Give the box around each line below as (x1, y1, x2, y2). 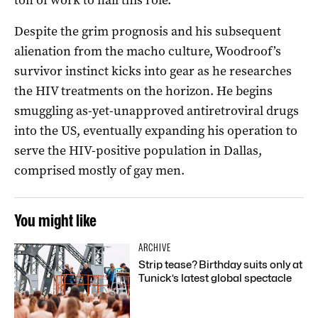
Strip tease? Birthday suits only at (138, 258, 303, 271)
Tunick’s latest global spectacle (138, 271, 292, 285)
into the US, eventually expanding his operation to (14, 121, 297, 139)
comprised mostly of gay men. (14, 161, 185, 179)
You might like (14, 209, 97, 231)
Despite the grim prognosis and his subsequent (14, 22, 281, 40)
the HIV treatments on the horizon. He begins (14, 82, 273, 99)
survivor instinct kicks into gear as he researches (14, 62, 292, 79)
